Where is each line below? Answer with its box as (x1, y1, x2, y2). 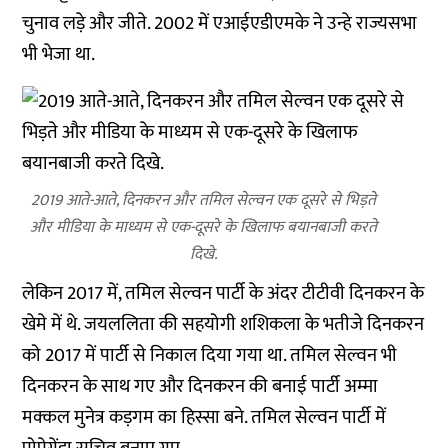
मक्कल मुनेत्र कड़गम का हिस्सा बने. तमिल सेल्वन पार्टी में (22, 402, 387, 433)
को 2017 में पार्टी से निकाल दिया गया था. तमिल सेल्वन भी (22, 340, 398, 371)
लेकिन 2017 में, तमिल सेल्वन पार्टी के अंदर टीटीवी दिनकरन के (22, 278, 425, 309)
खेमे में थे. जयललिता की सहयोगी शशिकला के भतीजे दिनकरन (22, 309, 425, 340)
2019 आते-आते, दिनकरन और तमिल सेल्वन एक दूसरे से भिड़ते (31, 187, 377, 214)
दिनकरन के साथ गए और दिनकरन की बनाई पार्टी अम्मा (22, 371, 379, 402)
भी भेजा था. (22, 39, 96, 70)
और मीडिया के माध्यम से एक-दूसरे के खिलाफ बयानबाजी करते (30, 214, 378, 241)
